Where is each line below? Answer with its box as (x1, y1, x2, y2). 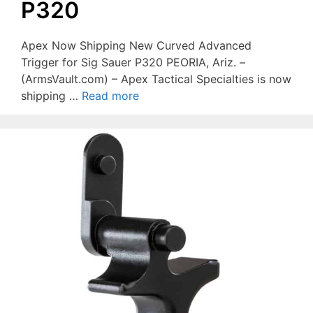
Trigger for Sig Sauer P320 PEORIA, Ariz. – (21, 54, 245, 69)
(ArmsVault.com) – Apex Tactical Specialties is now (21, 71, 291, 86)
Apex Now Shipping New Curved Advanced (21, 38, 252, 52)
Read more (82, 88, 139, 103)
